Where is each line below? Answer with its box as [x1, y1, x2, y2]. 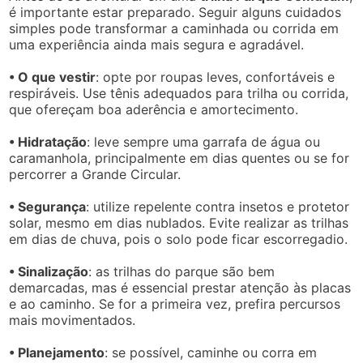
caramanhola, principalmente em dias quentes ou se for [9, 149, 350, 166]
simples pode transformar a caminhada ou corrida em [9, 19, 340, 36]
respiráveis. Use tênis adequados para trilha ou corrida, [9, 84, 349, 101]
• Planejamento [9, 344, 105, 361]
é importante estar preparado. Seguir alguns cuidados [9, 3, 342, 20]
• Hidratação [9, 133, 88, 150]
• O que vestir [9, 68, 96, 85]
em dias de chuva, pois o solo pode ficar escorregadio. [9, 230, 348, 247]
